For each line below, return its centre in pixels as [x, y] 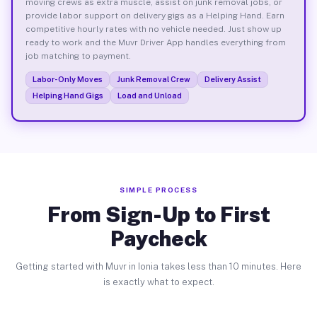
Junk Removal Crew [153, 79]
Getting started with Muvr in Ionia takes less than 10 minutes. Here [158, 266]
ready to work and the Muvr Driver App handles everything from [155, 42]
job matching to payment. [78, 56]
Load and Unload [149, 95]
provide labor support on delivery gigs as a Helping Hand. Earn [155, 15]
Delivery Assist [232, 79]
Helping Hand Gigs [68, 95]
